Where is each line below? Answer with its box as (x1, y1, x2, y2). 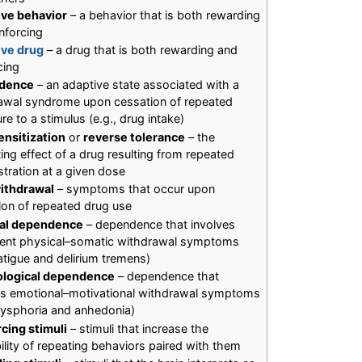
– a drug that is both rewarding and (44, 43, 238, 57)
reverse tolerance (83, 129, 186, 144)
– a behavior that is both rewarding (67, 7, 261, 22)
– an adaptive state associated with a (34, 78, 240, 92)
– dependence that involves (83, 217, 236, 231)
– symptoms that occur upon (54, 182, 216, 196)
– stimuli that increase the (67, 321, 209, 335)
